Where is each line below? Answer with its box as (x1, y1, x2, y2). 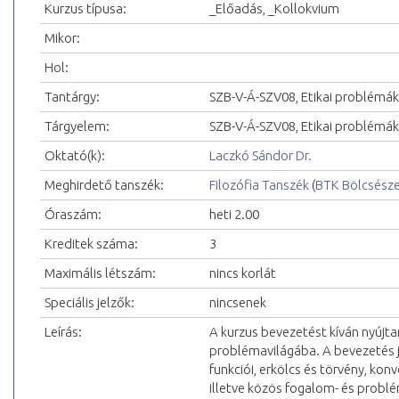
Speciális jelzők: (45, 295, 134, 311)
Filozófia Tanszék (209, 177, 309, 193)
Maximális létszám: (45, 265, 156, 281)
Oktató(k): (45, 148, 105, 164)
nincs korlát (209, 265, 276, 281)
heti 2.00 (209, 207, 259, 223)
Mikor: (45, 30, 80, 46)
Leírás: (45, 324, 82, 340)
